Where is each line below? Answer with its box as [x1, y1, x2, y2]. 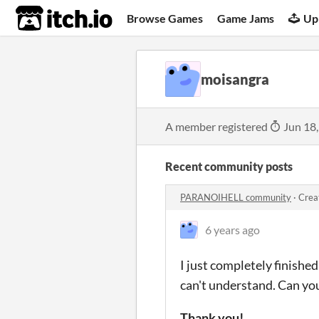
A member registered [165, 120, 270, 133]
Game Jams [217, 11, 275, 25]
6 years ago [205, 223, 260, 236]
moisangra [201, 70, 269, 88]
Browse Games [127, 11, 204, 25]
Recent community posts [165, 159, 293, 173]
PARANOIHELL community [180, 192, 291, 203]
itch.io [15, 4, 78, 33]
